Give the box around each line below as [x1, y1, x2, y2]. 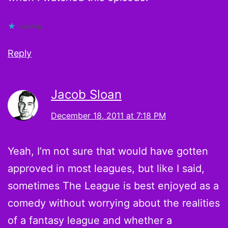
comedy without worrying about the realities [8, 196, 220, 209]
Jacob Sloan [51, 87, 122, 102]
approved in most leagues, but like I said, [8, 162, 205, 175]
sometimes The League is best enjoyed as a [8, 179, 219, 192]
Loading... [18, 22, 46, 30]
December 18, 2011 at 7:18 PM [51, 110, 166, 121]
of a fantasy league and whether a [8, 214, 172, 226]
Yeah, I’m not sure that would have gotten [8, 145, 208, 157]
